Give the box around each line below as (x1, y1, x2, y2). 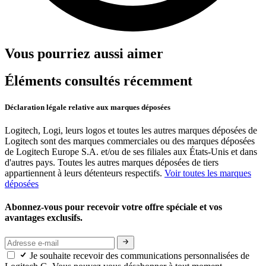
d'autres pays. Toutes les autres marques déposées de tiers (5, 157, 218, 167)
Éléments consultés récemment (5, 73, 192, 89)
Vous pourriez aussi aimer (5, 45, 163, 61)
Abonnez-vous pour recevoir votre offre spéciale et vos (5, 202, 222, 213)
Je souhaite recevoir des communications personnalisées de (30, 250, 249, 261)
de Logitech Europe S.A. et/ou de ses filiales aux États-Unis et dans (5, 146, 257, 157)
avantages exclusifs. (5, 213, 85, 223)
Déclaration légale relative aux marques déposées (5, 102, 170, 112)
